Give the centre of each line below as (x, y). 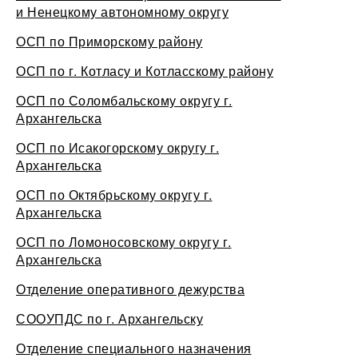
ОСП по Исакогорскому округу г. (117, 147)
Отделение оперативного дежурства (130, 289)
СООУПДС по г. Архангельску (109, 318)
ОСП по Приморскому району (109, 41)
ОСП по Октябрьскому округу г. (114, 195)
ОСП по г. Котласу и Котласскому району (145, 71)
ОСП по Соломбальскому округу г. (124, 100)
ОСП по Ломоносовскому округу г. (124, 242)
